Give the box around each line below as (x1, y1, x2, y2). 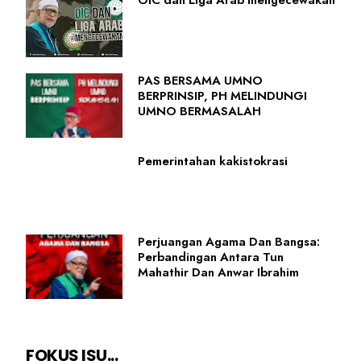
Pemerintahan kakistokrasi (138, 152, 288, 171)
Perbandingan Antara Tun (138, 248, 284, 267)
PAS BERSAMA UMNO (138, 72, 263, 90)
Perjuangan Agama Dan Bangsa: (138, 233, 320, 251)
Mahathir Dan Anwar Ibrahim (138, 263, 299, 282)
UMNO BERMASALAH (138, 102, 261, 121)
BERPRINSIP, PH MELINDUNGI (138, 87, 307, 106)
